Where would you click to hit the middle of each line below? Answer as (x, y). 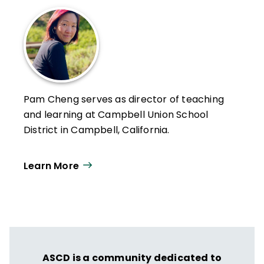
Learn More (51, 166)
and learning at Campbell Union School (116, 115)
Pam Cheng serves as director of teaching (124, 100)
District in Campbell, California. (97, 130)
